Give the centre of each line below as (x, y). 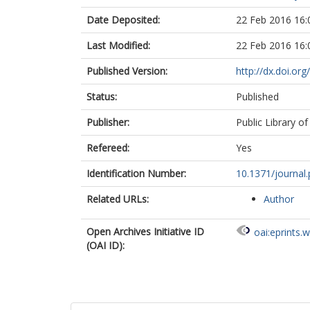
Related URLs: (118, 199)
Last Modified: (118, 45)
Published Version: (127, 71)
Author (279, 199)
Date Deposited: (123, 20)
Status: (102, 97)
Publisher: (108, 122)
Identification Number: (136, 173)
